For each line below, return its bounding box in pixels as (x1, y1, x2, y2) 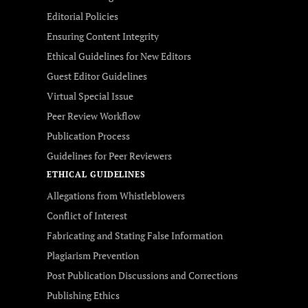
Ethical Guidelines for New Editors (47, 49, 191, 63)
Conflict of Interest (47, 209, 127, 222)
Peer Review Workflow (47, 109, 140, 122)
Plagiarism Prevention (47, 249, 139, 262)
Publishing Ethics (47, 289, 120, 302)
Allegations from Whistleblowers (47, 189, 185, 202)
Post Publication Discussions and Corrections (47, 269, 238, 282)
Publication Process (47, 129, 130, 142)
